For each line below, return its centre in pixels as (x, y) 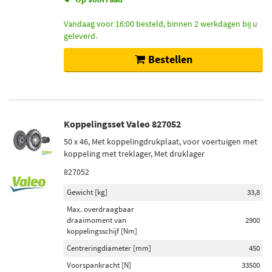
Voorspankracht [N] (99, 265)
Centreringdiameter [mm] (109, 248)
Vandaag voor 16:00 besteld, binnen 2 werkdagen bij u (161, 24)
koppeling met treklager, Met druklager (134, 154)
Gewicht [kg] (87, 192)
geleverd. (80, 36)
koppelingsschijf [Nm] (102, 231)
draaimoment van (97, 220)
